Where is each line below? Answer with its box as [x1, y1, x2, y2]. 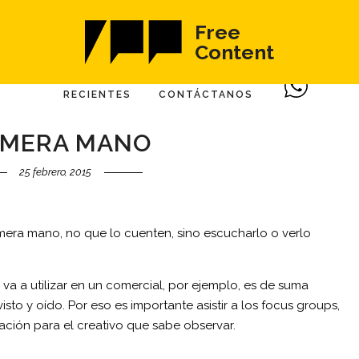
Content [195, 39, 275, 64]
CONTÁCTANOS [159, 89, 254, 100]
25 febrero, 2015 [19, 166, 92, 178]
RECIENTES [63, 89, 132, 100]
